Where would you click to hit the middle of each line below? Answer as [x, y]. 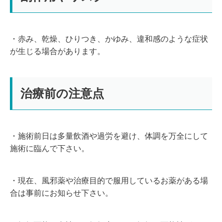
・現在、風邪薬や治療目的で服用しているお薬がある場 [109, 180]
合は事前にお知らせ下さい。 [61, 193]
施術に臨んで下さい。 [50, 148]
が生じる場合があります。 [57, 51]
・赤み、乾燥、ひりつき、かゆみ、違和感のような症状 [109, 39]
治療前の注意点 [62, 93]
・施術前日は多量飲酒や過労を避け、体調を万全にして [109, 136]
